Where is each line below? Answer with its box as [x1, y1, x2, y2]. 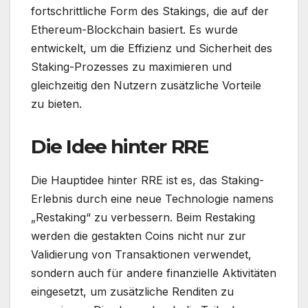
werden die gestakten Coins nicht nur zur [31, 228, 246, 243]
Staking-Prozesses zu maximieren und [31, 59, 232, 74]
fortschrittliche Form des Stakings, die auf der [31, 3, 269, 18]
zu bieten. [31, 96, 82, 111]
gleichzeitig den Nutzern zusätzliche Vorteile [31, 78, 261, 92]
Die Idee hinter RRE [31, 134, 208, 158]
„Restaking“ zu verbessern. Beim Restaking [31, 210, 255, 224]
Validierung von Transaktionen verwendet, [31, 247, 252, 261]
